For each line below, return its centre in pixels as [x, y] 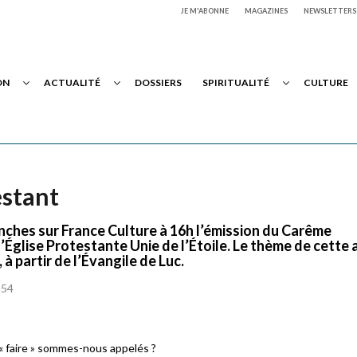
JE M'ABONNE [205, 11]
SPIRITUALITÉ [236, 82]
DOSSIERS [158, 82]
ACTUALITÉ [72, 82]
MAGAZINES [266, 11]
